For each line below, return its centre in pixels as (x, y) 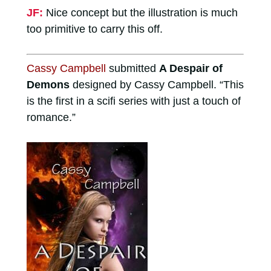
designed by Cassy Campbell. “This (156, 84)
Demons (48, 84)
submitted (132, 68)
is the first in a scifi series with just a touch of (133, 101)
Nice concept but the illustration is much (142, 12)
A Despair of (191, 68)
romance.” (51, 117)
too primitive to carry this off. (94, 29)
